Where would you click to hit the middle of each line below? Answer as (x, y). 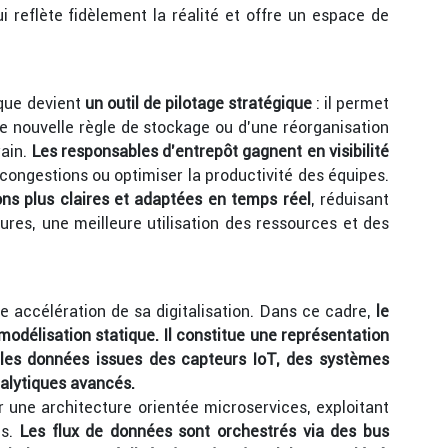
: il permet (350, 103)
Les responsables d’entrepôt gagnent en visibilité (210, 151)
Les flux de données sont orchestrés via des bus (204, 431)
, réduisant (350, 199)
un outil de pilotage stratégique (198, 103)
